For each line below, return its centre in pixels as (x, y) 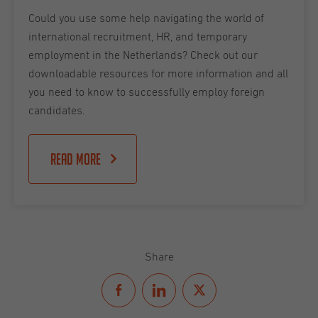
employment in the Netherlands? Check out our (143, 55)
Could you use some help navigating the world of (146, 18)
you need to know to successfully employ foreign (147, 92)
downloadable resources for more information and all (158, 73)
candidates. (58, 110)
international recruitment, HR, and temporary (138, 37)
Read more (76, 159)
